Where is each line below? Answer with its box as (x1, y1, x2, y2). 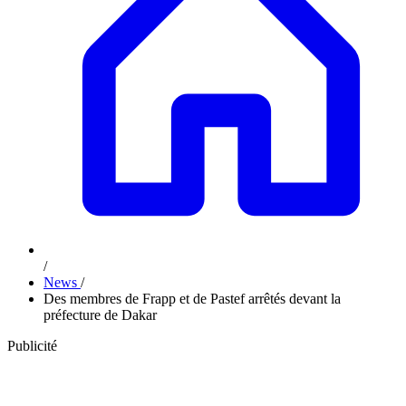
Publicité (7, 338, 57, 353)
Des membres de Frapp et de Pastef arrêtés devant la (43, 291, 341, 306)
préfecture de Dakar (43, 307, 157, 323)
